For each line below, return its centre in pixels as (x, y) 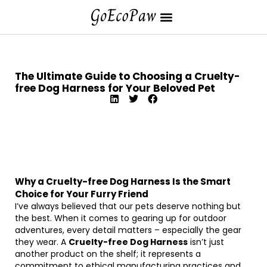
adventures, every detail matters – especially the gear (128, 230)
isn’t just (206, 242)
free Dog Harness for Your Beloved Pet (115, 88)
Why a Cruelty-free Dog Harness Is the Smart (123, 181)
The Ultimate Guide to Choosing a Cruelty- (128, 76)
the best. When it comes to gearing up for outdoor (121, 218)
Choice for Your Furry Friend (82, 194)
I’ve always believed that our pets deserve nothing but (128, 206)
